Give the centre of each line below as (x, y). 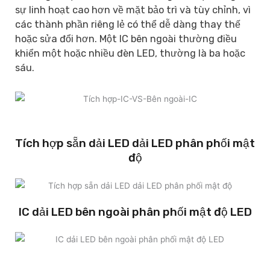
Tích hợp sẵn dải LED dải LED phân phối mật (135, 143)
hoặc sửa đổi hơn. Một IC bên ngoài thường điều (126, 39)
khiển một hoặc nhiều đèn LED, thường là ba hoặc (130, 53)
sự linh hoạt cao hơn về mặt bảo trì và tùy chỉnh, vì (133, 10)
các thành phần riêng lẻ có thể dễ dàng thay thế (128, 24)
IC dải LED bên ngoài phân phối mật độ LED (135, 212)
